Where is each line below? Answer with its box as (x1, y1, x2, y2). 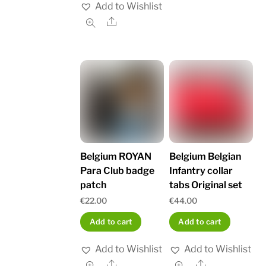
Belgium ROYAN (80, 151, 152, 163)
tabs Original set (169, 179, 243, 191)
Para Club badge (80, 165, 155, 177)
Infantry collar (169, 165, 233, 177)
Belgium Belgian (169, 151, 242, 163)
